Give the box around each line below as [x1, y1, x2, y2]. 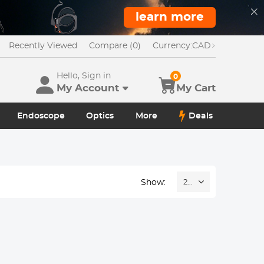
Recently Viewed [8, 42, 77, 50]
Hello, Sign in [56, 72, 111, 80]
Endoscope [16, 111, 65, 120]
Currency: [152, 42, 192, 50]
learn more [135, 11, 204, 23]
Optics [86, 111, 114, 120]
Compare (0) [88, 42, 141, 50]
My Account [56, 84, 119, 93]
